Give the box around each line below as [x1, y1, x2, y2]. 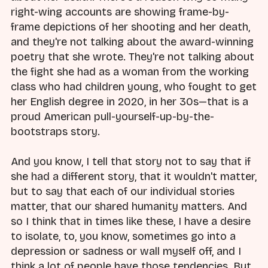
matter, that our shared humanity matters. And [11, 200, 247, 214]
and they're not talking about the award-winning [11, 35, 254, 49]
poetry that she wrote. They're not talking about [11, 50, 254, 64]
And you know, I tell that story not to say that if [11, 155, 251, 169]
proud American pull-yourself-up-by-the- [11, 110, 214, 124]
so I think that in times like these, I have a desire [11, 215, 251, 229]
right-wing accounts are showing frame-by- [11, 5, 229, 19]
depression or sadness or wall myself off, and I [11, 245, 241, 258]
